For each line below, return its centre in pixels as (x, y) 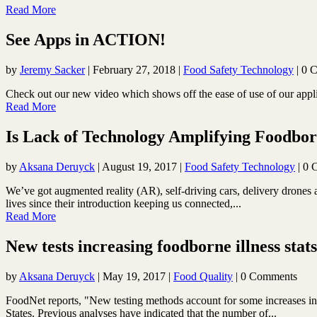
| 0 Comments (265, 276)
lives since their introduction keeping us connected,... (123, 203)
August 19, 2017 (139, 166)
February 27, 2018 (134, 70)
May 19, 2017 (134, 276)
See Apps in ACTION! (86, 40)
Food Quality (203, 276)
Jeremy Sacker (52, 70)
